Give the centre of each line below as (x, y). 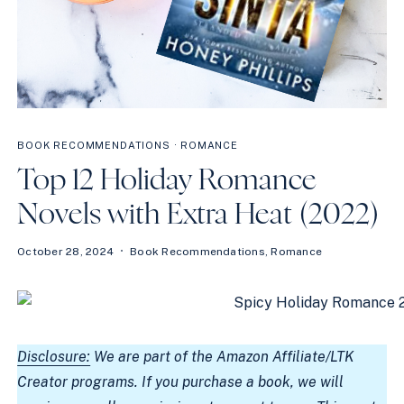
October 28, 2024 (66, 251)
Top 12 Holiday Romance (167, 180)
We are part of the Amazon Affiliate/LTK (223, 356)
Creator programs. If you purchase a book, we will (181, 381)
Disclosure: (54, 356)
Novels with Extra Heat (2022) (199, 214)
